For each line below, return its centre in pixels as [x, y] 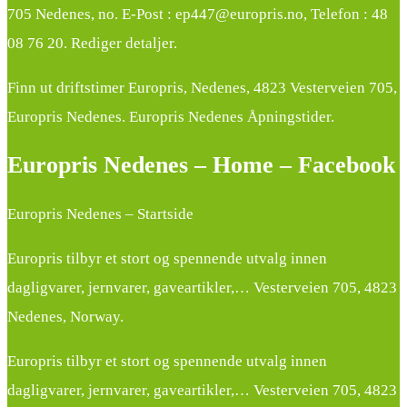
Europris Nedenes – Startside [100, 213]
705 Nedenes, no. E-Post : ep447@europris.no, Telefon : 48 [198, 15]
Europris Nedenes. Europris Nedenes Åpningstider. [171, 117]
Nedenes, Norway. [65, 316]
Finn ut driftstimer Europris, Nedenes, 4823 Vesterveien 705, [202, 88]
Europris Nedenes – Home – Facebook [201, 165]
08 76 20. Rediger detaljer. [92, 44]
